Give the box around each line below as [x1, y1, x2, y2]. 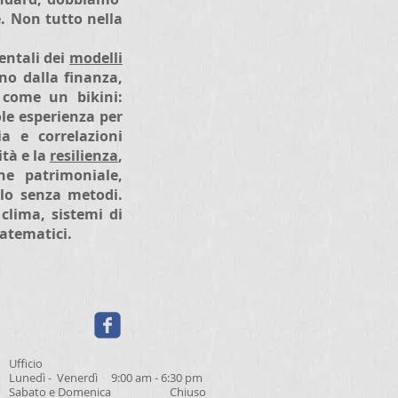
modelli [69, 48, 123, 68]
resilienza [50, 146, 118, 165]
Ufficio [9, 355, 43, 371]
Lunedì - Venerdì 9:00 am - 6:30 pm [9, 370, 203, 386]
